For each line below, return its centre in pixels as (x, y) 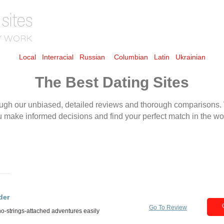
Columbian (131, 57)
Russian (92, 57)
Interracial (57, 57)
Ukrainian (190, 57)
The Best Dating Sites (112, 82)
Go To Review (168, 208)
